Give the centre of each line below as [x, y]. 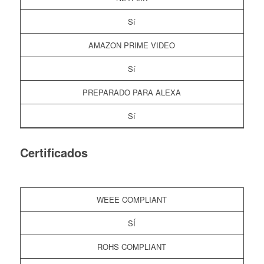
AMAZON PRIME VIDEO [132, 45]
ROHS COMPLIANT [132, 247]
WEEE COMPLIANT [132, 200]
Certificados [54, 153]
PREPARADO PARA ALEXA [132, 93]
